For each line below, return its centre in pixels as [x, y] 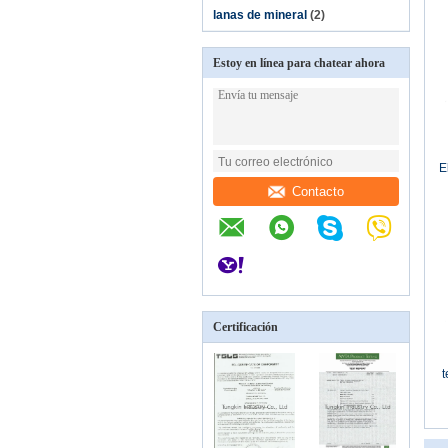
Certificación [245, 327]
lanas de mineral [260, 15]
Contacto [317, 191]
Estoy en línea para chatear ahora [299, 63]
